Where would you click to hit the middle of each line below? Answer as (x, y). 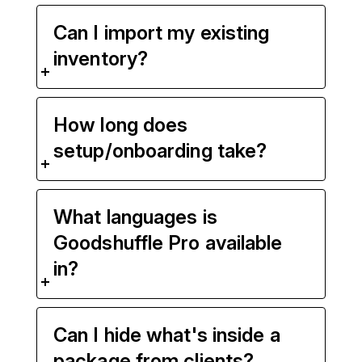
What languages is (135, 217)
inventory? (101, 59)
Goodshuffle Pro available (168, 243)
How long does (121, 125)
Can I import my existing (162, 33)
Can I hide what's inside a (167, 335)
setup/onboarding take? (160, 151)
